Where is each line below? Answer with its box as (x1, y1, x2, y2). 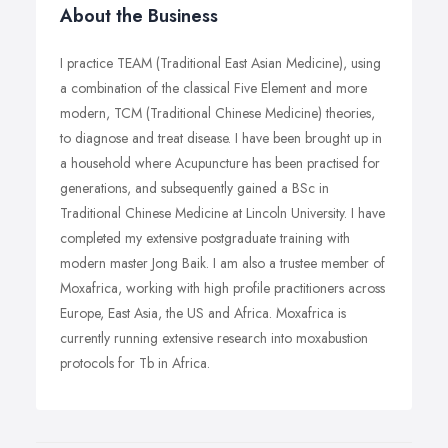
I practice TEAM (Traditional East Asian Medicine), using (60, 53, 381, 73)
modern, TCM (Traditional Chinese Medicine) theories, (60, 103, 375, 123)
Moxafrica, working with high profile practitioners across (60, 278, 385, 298)
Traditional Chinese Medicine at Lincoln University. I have (60, 203, 385, 223)
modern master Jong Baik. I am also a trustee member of (60, 253, 385, 273)
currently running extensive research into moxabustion (60, 328, 368, 348)
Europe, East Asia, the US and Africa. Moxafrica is (60, 303, 346, 323)
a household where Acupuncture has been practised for (60, 153, 380, 173)
